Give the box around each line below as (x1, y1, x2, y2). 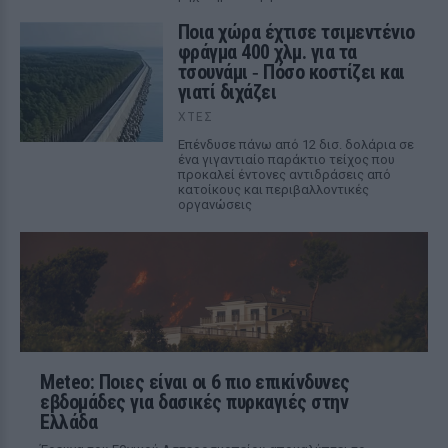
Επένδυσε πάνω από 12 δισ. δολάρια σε (177, 137, 414, 152)
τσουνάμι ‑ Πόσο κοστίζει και (177, 60, 405, 84)
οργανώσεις (177, 197, 252, 212)
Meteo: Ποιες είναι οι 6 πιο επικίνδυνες (40, 370, 350, 394)
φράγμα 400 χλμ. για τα (177, 40, 357, 64)
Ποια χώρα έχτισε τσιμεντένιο (177, 20, 415, 44)
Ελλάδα (40, 410, 97, 434)
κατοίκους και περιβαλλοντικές (177, 182, 369, 197)
